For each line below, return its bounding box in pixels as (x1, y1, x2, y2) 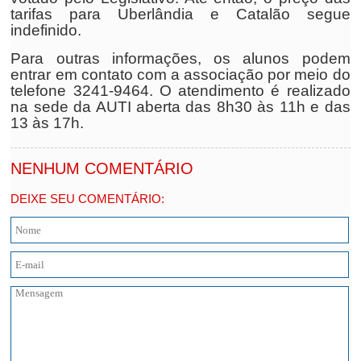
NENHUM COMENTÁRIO (10, 160, 194, 177)
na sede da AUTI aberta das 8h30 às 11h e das (10, 98, 351, 115)
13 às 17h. (10, 114, 85, 131)
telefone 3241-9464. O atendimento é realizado (10, 82, 351, 99)
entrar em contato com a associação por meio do (10, 66, 351, 83)
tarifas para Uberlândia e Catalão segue (10, 6, 351, 23)
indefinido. (10, 22, 82, 39)
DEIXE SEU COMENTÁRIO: (10, 192, 165, 205)
